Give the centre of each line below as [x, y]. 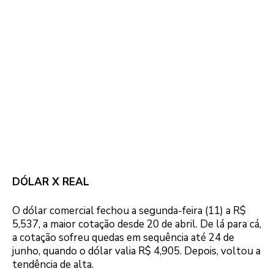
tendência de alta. [53, 265]
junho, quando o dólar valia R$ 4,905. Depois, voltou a [136, 251]
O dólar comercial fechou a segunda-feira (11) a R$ [129, 211]
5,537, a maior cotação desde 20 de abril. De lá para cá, [137, 224]
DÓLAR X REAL [51, 182]
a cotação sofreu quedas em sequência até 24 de [123, 238]
